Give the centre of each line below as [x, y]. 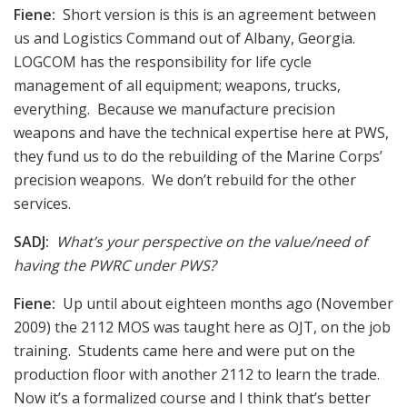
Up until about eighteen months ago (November [224, 303]
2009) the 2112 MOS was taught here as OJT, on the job [202, 327]
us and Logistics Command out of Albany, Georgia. [186, 38]
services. [42, 203]
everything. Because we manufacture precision [174, 109]
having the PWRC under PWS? [115, 265]
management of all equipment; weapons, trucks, [177, 85]
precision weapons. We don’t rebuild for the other [185, 179]
